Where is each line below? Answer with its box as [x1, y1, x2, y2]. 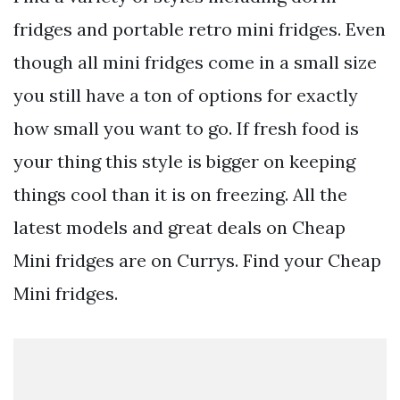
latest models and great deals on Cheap [13, 216, 346, 239]
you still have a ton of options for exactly [13, 84, 358, 107]
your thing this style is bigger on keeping [13, 150, 355, 173]
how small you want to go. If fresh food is [13, 117, 359, 140]
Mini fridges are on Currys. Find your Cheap [13, 249, 381, 272]
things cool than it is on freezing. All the [13, 183, 347, 206]
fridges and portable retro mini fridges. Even [13, 18, 386, 41]
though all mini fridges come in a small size [13, 51, 377, 74]
